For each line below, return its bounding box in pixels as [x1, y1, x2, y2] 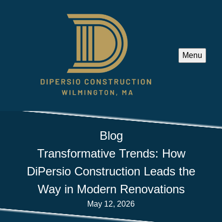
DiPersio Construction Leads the [27, 164, 195, 178]
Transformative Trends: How [37, 146, 185, 160]
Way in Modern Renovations [37, 182, 185, 196]
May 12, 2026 [87, 199, 135, 208]
